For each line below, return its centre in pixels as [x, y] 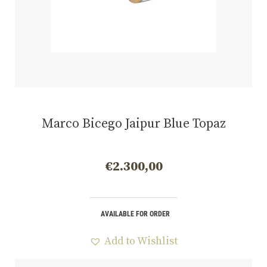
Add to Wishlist [141, 241]
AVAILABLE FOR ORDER [135, 214]
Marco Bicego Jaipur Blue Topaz [133, 123]
